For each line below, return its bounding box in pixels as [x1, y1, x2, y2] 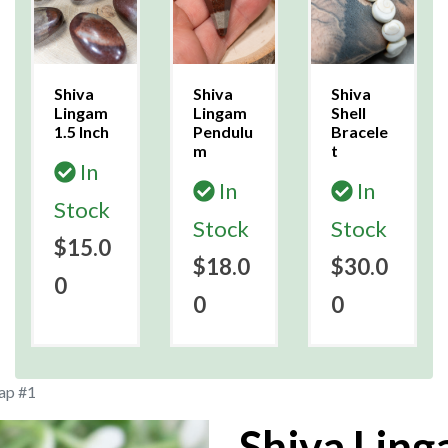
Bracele [331, 122, 389, 142]
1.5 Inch [54, 122, 109, 142]
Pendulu [192, 122, 253, 142]
